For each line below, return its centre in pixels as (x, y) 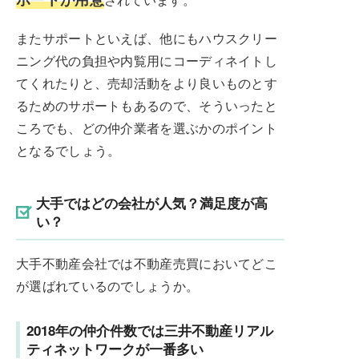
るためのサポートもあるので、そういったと (147, 105)
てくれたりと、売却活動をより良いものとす (147, 83)
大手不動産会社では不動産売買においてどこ (147, 263)
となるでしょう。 (69, 150)
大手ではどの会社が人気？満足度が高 (152, 202)
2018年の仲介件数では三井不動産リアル (150, 330)
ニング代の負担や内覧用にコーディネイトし (147, 60)
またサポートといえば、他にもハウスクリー (147, 38)
